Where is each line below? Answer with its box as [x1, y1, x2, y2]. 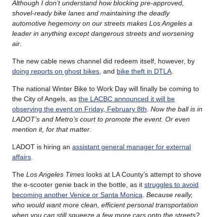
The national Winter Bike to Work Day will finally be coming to [12, 84, 199, 93]
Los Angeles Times [26, 170, 84, 178]
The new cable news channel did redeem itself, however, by [12, 57, 195, 65]
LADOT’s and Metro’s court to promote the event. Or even [12, 115, 190, 123]
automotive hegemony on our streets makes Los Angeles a [12, 19, 192, 27]
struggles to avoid [144, 180, 199, 188]
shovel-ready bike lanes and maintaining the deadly [12, 9, 170, 17]
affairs [12, 153, 31, 161]
